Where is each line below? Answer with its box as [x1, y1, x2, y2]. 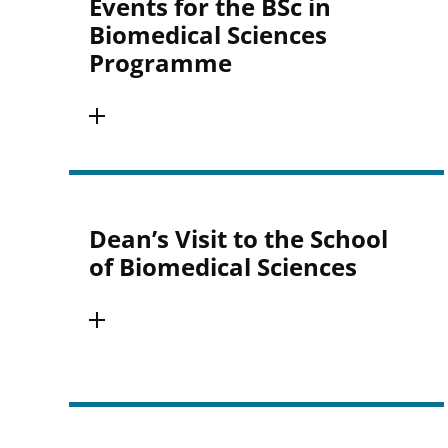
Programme [88, 46, 232, 79]
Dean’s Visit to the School [88, 222, 388, 255]
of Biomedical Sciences [88, 250, 357, 283]
